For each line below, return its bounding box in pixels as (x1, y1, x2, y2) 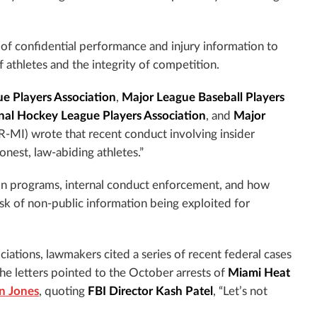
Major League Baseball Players (122, 91, 284, 103)
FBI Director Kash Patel (88, 285, 213, 297)
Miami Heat (228, 267, 290, 279)
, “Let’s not (213, 285, 267, 297)
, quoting (39, 285, 88, 297)
